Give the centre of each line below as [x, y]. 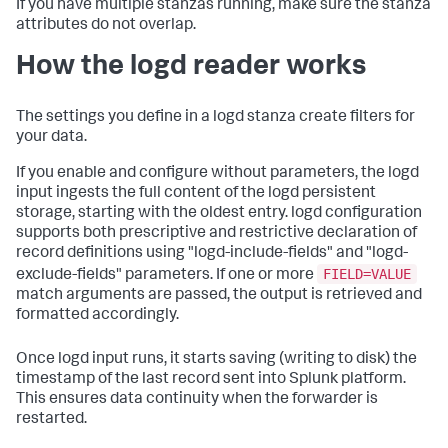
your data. [51, 138]
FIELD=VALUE [367, 274]
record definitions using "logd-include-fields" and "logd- [212, 254]
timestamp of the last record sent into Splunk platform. [211, 380]
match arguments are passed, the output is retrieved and [219, 296]
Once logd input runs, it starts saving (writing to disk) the [216, 360]
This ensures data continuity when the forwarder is [197, 400]
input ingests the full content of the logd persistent [196, 194]
